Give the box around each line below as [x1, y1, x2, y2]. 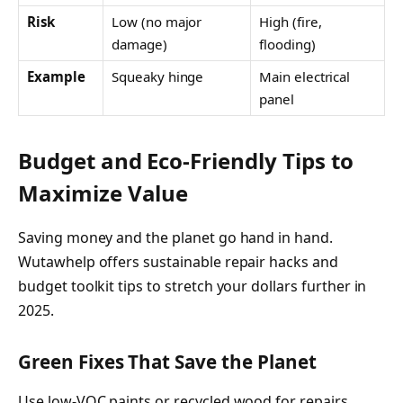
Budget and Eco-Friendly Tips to [18, 146, 354, 176]
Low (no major [112, 12, 202, 31]
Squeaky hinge [112, 67, 204, 85]
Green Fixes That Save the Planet [18, 349, 317, 375]
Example [27, 67, 85, 85]
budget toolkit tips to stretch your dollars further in [18, 276, 367, 297]
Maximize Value [18, 178, 189, 209]
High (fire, [259, 12, 322, 31]
